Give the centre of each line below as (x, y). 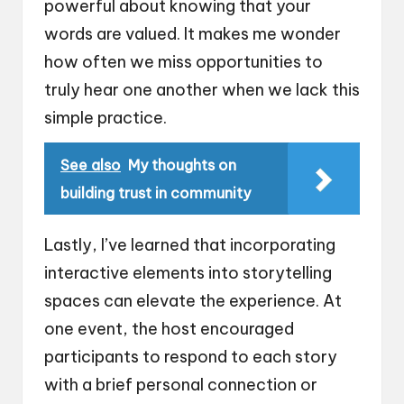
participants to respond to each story (191, 357)
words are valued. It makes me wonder (193, 34)
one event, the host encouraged (169, 329)
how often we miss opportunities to (184, 62)
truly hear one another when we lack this (202, 90)
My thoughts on (182, 165)
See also (91, 165)
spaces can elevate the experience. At (193, 301)
